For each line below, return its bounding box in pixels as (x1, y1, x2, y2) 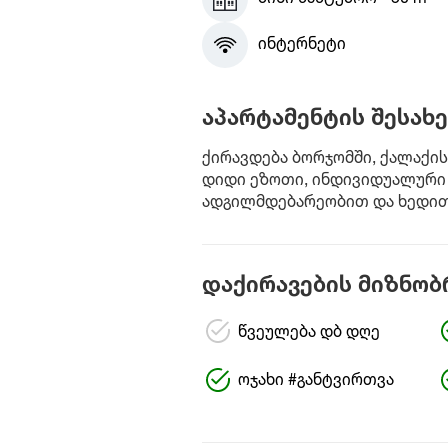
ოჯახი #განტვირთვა (237, 373, 394, 389)
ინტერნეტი (257, 37, 346, 53)
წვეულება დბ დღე (237, 324, 380, 341)
